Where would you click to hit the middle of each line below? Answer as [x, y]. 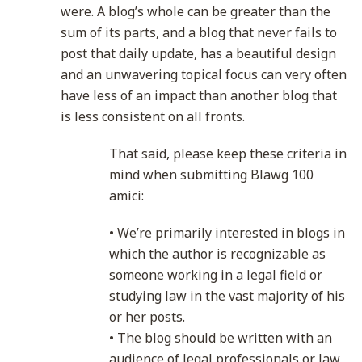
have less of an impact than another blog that [199, 95]
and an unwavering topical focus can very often [204, 74]
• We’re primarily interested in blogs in [227, 233]
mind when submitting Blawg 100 [211, 175]
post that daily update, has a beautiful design [198, 53]
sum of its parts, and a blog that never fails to [199, 32]
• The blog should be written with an [221, 338]
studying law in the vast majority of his [227, 296]
